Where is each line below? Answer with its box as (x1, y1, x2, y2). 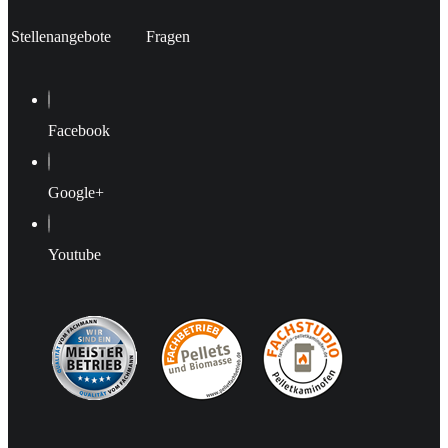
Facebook (48, 121, 110, 139)
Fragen (146, 27, 190, 45)
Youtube (48, 245, 101, 263)
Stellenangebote (11, 27, 111, 45)
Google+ (48, 183, 104, 201)
